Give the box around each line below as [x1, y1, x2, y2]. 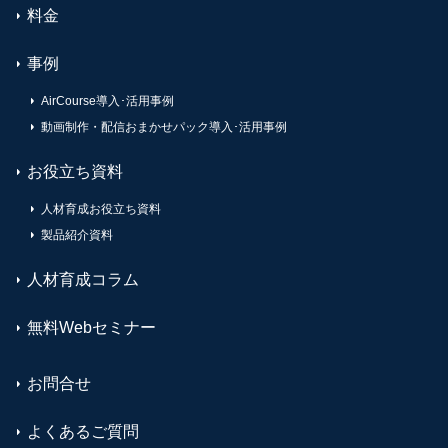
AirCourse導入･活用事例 [41, 94, 174, 109]
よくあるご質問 [27, 423, 139, 441]
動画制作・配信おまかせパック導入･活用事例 [41, 120, 287, 135]
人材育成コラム [27, 271, 139, 289]
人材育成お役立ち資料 [41, 202, 161, 217]
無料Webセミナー [27, 319, 156, 337]
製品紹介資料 [41, 228, 113, 243]
